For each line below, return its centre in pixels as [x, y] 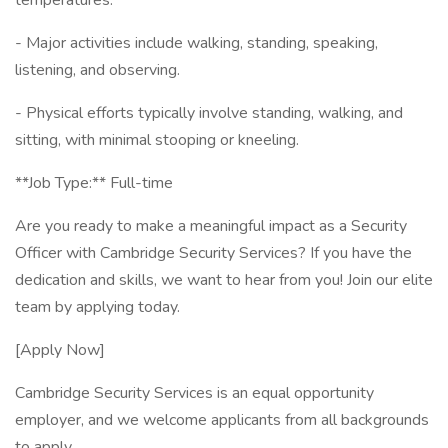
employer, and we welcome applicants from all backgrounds [222, 420]
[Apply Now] [60, 350]
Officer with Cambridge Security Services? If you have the [213, 253]
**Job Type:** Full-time [94, 183]
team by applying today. [97, 307]
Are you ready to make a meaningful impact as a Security [211, 226]
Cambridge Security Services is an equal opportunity [194, 393]
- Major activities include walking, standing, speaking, [196, 43]
